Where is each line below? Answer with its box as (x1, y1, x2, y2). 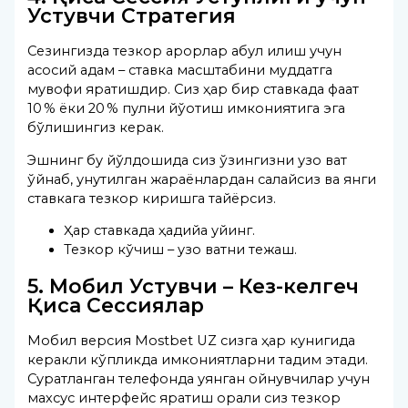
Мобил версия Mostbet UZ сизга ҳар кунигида (27, 331, 356, 349)
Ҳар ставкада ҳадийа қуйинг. (64, 222, 256, 240)
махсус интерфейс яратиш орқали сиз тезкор (27, 389, 342, 406)
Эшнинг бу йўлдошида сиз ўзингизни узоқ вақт (27, 151, 348, 168)
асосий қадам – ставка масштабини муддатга (27, 62, 333, 79)
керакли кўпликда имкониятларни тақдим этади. (27, 351, 369, 368)
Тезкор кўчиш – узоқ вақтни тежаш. (64, 241, 298, 259)
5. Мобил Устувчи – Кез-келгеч (27, 273, 360, 298)
